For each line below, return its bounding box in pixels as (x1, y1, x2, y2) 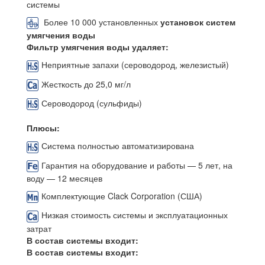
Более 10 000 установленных (41, 15, 160, 28)
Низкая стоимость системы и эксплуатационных (41, 209, 228, 221)
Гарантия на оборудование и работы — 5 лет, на (41, 159, 232, 171)
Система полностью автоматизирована (41, 140, 194, 152)
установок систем (160, 15, 235, 28)
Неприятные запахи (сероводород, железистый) (41, 59, 229, 71)
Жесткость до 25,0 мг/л (41, 77, 131, 90)
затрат (27, 222, 51, 234)
